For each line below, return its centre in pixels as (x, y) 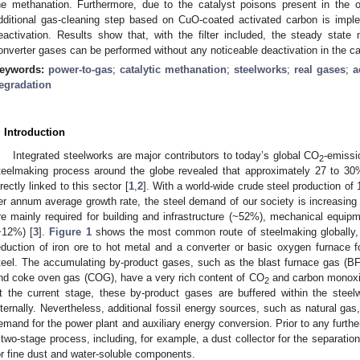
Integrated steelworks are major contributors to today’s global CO (166, 155)
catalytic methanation (173, 69)
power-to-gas (80, 69)
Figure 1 (70, 231)
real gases (320, 69)
